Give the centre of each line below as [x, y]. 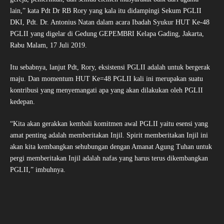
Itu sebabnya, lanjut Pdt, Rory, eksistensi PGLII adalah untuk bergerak [110, 67]
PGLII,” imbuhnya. [38, 170]
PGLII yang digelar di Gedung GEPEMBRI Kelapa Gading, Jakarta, [107, 34]
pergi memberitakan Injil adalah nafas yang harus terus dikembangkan [109, 158]
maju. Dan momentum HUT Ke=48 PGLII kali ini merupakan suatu [106, 79]
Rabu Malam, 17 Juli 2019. [48, 45]
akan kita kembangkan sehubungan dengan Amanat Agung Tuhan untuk [111, 147]
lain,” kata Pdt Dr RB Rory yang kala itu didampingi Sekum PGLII [106, 11]
